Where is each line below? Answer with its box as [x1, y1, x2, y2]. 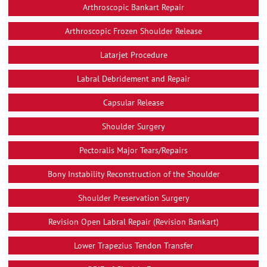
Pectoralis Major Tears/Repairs [79, 144, 188, 156]
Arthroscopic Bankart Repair [83, 1, 184, 13]
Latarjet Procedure [100, 49, 167, 60]
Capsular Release [103, 97, 164, 108]
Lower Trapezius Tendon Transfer [74, 240, 193, 251]
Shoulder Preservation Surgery [77, 192, 190, 203]
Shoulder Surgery [102, 120, 165, 132]
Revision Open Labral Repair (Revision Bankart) [48, 216, 219, 227]
